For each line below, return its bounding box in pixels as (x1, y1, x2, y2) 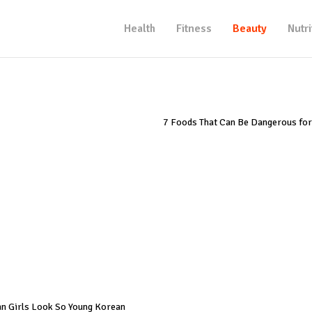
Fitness (176, 22, 212, 36)
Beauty (233, 22, 267, 36)
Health (124, 22, 155, 36)
